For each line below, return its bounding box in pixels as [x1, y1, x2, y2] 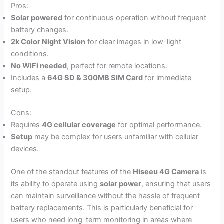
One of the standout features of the [11, 167, 133, 177]
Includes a [11, 73, 48, 83]
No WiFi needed [11, 61, 67, 71]
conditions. [11, 49, 49, 59]
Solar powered [11, 13, 63, 23]
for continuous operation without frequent [62, 13, 207, 23]
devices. [11, 144, 39, 154]
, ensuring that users [141, 179, 211, 189]
